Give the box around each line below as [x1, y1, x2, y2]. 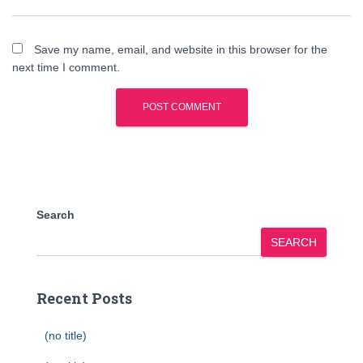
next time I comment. [12, 61, 120, 74]
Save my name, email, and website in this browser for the [34, 43, 327, 56]
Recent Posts [36, 288, 132, 308]
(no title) [45, 329, 87, 342]
